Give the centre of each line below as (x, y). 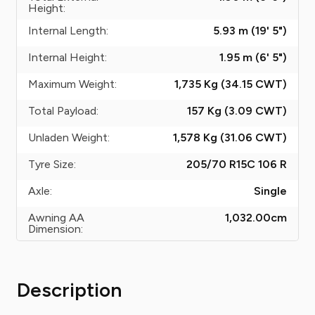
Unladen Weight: (69, 137)
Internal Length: (68, 31)
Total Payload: (63, 111)
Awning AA (56, 218)
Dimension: (56, 229)
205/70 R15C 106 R (237, 164)
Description (69, 290)
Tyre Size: (52, 164)
